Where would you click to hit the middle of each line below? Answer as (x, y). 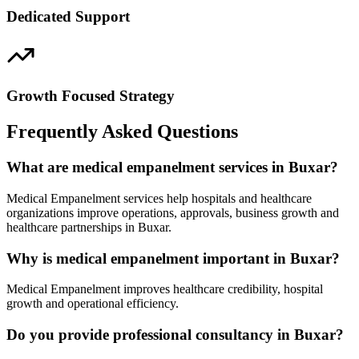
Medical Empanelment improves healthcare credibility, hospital (165, 289)
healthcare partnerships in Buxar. (89, 227)
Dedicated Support (68, 16)
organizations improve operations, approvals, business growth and (173, 212)
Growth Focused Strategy (91, 96)
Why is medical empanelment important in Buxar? (173, 258)
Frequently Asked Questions (122, 132)
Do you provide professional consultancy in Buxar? (175, 335)
